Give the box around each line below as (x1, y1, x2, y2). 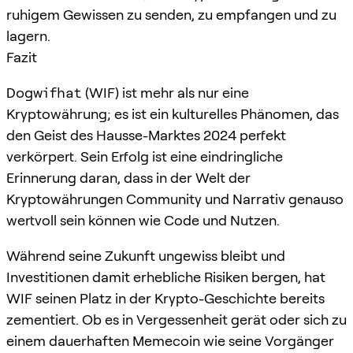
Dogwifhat (6, 84, 82, 101)
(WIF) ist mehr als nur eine (82, 84, 249, 101)
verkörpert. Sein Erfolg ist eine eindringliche (6, 147, 283, 165)
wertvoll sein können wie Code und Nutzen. (6, 211, 280, 229)
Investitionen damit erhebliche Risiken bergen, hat (6, 268, 325, 285)
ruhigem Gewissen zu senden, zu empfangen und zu (6, 6, 336, 23)
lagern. (6, 27, 50, 44)
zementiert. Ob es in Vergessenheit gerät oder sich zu (6, 310, 347, 328)
